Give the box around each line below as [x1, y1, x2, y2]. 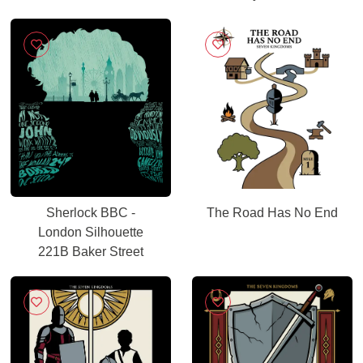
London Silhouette [38, 225, 143, 239]
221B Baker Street [38, 245, 143, 258]
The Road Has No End [207, 206, 338, 220]
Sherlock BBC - [46, 206, 135, 220]
